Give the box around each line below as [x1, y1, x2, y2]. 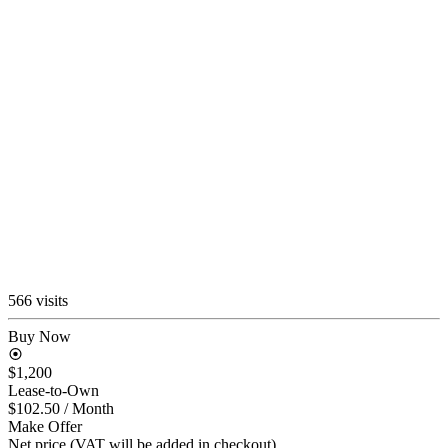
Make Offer [8, 417, 82, 435]
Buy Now [8, 327, 71, 345]
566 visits [8, 291, 68, 309]
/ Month [64, 399, 114, 417]
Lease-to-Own [8, 381, 99, 399]
